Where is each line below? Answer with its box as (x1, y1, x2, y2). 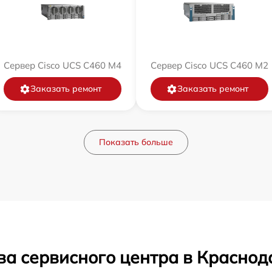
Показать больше (99, 137, 173, 148)
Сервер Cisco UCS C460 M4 (4, 59, 121, 71)
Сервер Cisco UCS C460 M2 (151, 59, 268, 71)
